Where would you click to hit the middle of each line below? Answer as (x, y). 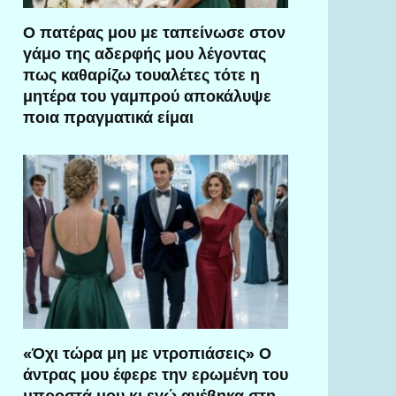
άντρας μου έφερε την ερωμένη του (156, 374)
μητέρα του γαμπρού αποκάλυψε (147, 95)
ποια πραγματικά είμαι (108, 117)
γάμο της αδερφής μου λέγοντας (145, 53)
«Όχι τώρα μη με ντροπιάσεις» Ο (147, 353)
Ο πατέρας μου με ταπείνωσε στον (154, 32)
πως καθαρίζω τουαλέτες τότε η (141, 74)
